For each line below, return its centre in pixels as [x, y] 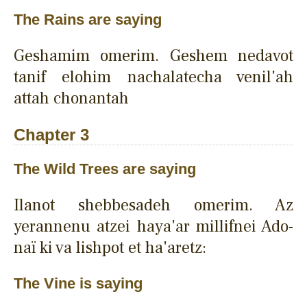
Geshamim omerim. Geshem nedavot [153, 56]
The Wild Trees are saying [105, 169]
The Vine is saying [78, 283]
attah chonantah [71, 98]
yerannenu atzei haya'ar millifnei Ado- [153, 226]
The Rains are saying [88, 19]
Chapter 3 [51, 134]
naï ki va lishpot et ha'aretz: [110, 247]
